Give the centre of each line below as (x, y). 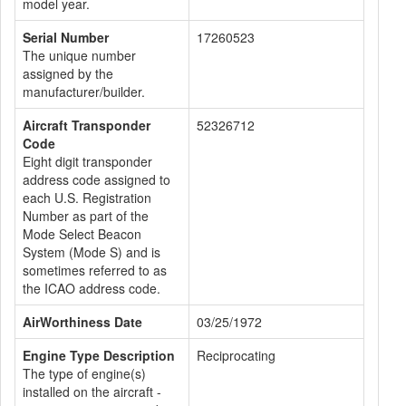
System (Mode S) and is (92, 252)
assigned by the (68, 73)
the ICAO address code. (92, 288)
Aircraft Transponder (87, 125)
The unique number (79, 55)
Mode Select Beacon (82, 234)
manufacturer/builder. (84, 92)
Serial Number (66, 37)
